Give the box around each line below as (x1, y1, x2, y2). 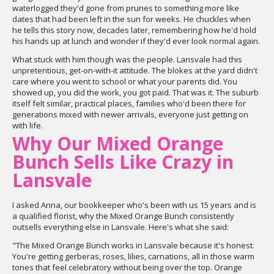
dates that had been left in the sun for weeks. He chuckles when (12, 13, 251, 24)
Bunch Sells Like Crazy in (12, 149, 234, 174)
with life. (12, 120, 43, 131)
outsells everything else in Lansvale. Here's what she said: (12, 221, 229, 232)
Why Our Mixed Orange (12, 131, 223, 156)
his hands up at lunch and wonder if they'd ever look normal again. (12, 35, 260, 46)
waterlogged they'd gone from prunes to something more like (12, 2, 239, 13)
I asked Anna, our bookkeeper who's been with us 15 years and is (12, 199, 256, 210)
